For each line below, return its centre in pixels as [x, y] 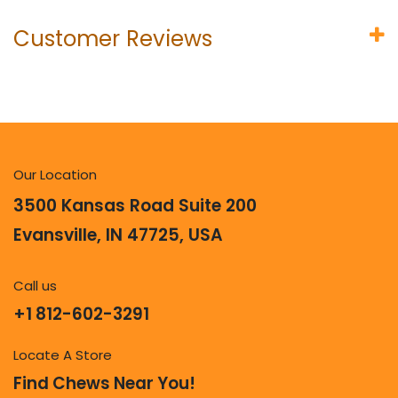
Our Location [55, 175]
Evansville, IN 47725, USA [118, 235]
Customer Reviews [113, 38]
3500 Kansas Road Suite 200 [135, 206]
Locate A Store [63, 355]
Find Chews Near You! [104, 384]
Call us [35, 286]
